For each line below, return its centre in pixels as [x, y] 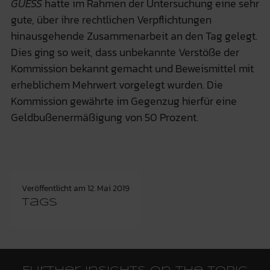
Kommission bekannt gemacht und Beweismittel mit [132, 68]
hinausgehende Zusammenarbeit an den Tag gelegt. [134, 36]
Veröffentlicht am [54, 188]
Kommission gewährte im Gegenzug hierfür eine [124, 101]
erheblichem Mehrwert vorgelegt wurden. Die [117, 84]
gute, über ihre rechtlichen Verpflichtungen [111, 19]
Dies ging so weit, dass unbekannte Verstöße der [125, 52]
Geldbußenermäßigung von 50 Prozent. [104, 117]
